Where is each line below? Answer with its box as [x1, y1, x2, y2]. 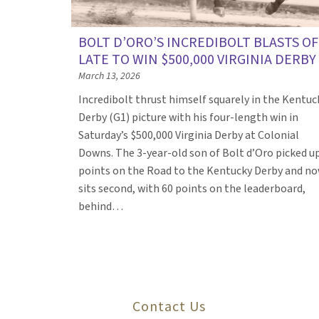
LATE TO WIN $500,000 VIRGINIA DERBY [78, 49, 316, 70]
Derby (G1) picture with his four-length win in [78, 109, 298, 125]
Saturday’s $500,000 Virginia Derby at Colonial [78, 127, 299, 143]
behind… [78, 198, 125, 214]
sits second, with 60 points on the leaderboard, [78, 180, 305, 197]
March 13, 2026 [78, 68, 140, 83]
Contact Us [132, 296, 206, 315]
